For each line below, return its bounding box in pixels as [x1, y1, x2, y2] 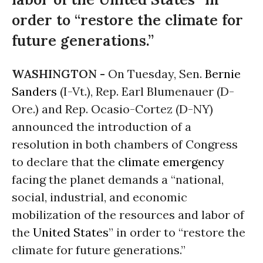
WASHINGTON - [12, 66, 108, 81]
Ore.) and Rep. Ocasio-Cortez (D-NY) [12, 102, 213, 116]
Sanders [12, 84, 57, 99]
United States [33, 225, 109, 240]
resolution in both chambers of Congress [12, 137, 238, 151]
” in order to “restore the [109, 225, 245, 240]
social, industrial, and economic [12, 190, 187, 204]
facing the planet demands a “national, [12, 172, 224, 187]
